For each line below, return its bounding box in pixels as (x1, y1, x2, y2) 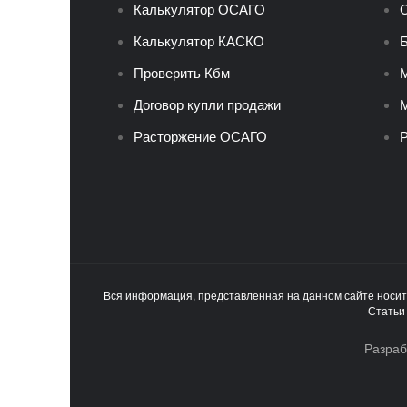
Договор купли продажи (134, 97, 281, 113)
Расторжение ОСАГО (134, 129, 267, 144)
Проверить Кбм (134, 65, 230, 81)
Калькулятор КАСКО (134, 34, 264, 49)
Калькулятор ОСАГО (134, 2, 265, 17)
